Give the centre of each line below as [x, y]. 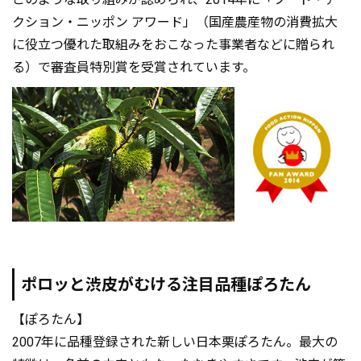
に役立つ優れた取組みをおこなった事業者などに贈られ [173, 44]
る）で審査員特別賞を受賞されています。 [134, 67]
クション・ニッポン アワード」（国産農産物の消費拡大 [175, 22]
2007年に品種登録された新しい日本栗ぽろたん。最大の [175, 342]
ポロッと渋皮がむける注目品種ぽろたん [166, 284]
